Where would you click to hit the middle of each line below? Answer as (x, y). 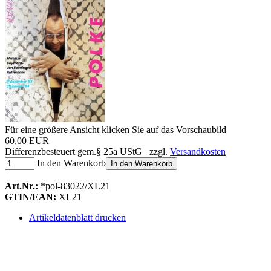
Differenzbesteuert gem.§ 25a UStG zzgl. (87, 151)
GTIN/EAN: (31, 197)
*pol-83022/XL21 (75, 186)
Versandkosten (198, 151)
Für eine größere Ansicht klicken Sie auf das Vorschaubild (116, 129)
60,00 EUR (27, 140)
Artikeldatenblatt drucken (77, 217)
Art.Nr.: (21, 186)
